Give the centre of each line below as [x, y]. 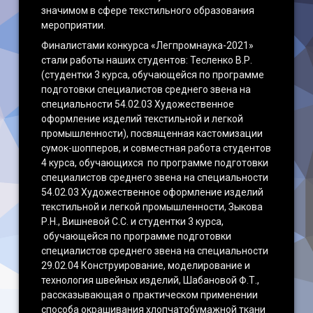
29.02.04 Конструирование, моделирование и [146, 265]
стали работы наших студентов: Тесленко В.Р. [147, 60]
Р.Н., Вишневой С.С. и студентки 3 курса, [133, 221]
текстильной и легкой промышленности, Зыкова [152, 207]
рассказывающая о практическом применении [150, 295]
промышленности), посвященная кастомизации [152, 133]
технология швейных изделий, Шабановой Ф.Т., [151, 280]
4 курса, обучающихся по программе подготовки [155, 163]
